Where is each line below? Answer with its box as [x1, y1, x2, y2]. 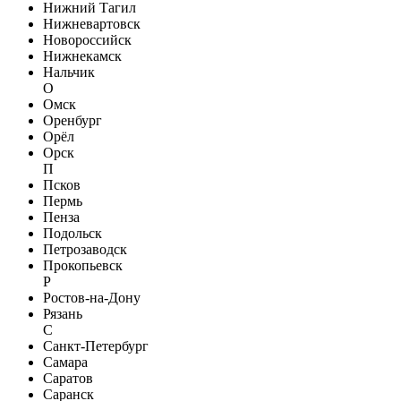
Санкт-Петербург [43, 337, 149, 354]
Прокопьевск [43, 257, 123, 273]
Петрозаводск [43, 241, 127, 257]
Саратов [43, 370, 93, 386]
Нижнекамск [43, 47, 122, 64]
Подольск [43, 225, 102, 241]
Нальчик [43, 64, 95, 80]
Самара [43, 354, 88, 370]
